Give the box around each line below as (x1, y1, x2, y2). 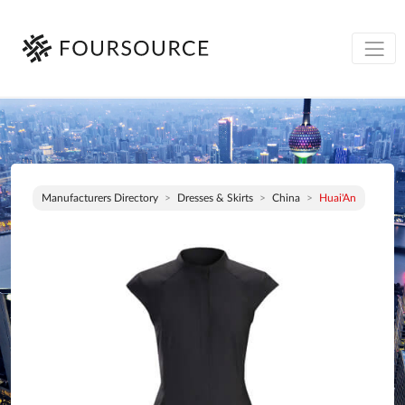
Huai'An (319, 193, 356, 203)
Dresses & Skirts (177, 193, 253, 203)
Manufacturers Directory (42, 193, 158, 203)
